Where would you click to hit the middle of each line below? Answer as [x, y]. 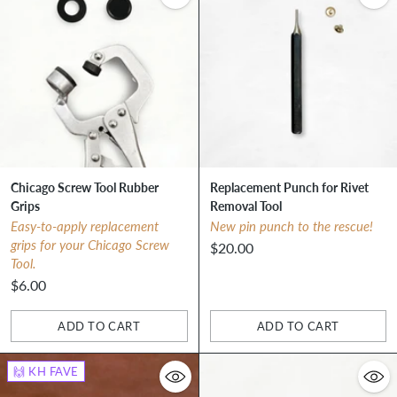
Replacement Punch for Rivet [289, 187]
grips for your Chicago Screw [90, 245]
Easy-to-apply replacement [85, 226]
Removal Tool [245, 206]
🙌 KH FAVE [46, 372]
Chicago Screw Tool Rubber [85, 187]
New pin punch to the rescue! [291, 226]
